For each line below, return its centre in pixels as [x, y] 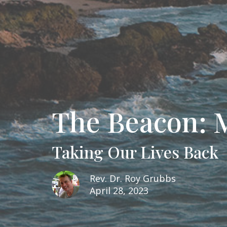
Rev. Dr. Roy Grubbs [133, 178]
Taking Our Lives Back [135, 152]
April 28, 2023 [119, 190]
